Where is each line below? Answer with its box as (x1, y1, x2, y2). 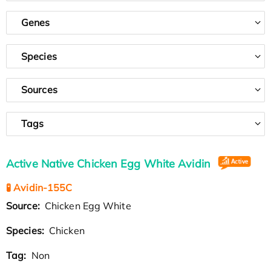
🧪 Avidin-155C (6, 181, 73, 194)
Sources (21, 83, 57, 96)
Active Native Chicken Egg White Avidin (6, 156, 214, 171)
